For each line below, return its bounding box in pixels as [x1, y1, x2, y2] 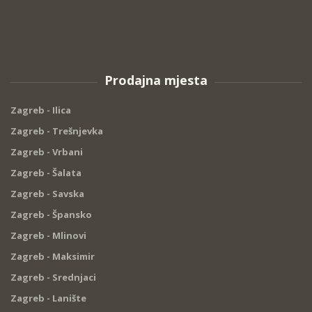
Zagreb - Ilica [10, 104, 71, 117]
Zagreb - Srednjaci [10, 271, 96, 284]
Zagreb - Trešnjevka [10, 125, 103, 138]
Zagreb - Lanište [10, 292, 86, 305]
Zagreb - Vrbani [10, 146, 83, 159]
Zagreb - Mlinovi [10, 229, 86, 242]
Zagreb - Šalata [10, 166, 81, 180]
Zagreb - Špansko [10, 208, 92, 221]
